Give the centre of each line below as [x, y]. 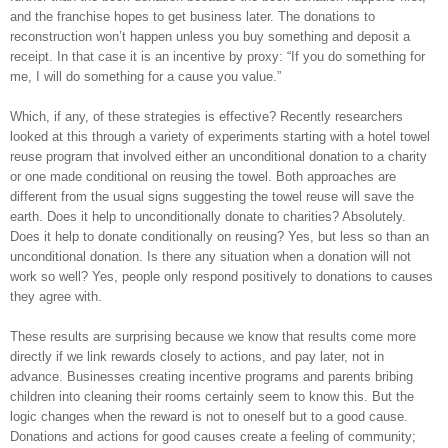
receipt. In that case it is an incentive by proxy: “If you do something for [217, 56]
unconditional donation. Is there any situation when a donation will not [210, 256]
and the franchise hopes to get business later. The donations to [192, 16]
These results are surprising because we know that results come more [213, 336]
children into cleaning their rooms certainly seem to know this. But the [212, 396]
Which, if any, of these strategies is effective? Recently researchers [206, 116]
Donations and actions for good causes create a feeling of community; [213, 436]
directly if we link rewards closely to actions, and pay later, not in [197, 356]
